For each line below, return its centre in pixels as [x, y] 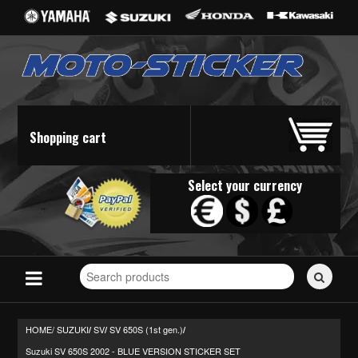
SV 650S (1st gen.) [147, 330]
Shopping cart [68, 137]
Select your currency [245, 185]
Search [97, 264]
